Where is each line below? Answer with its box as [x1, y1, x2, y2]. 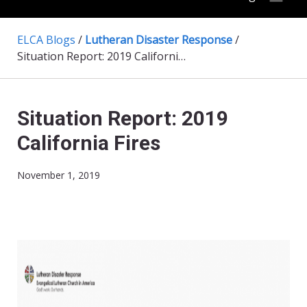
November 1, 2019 [17, 169, 100, 182]
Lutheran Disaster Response [85, 32, 232, 48]
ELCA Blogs [17, 32, 75, 48]
